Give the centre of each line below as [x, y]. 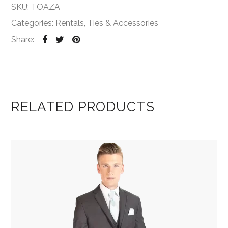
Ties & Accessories [123, 23]
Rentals [70, 23]
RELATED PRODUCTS [83, 107]
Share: [23, 39]
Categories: [34, 23]
